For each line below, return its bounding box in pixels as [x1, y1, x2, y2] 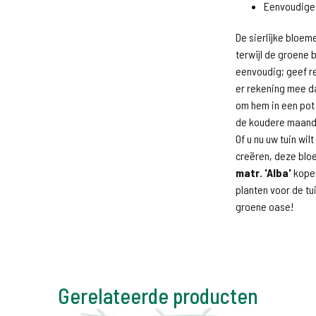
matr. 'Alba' [236, 166, 291, 179]
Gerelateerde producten [58, 283, 258, 308]
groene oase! [236, 200, 293, 213]
